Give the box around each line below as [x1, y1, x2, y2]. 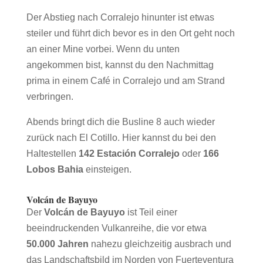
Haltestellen [26, 149, 79, 159]
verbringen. [26, 92, 73, 102]
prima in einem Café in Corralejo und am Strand [26, 76, 225, 86]
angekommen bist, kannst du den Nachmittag [26, 60, 214, 70]
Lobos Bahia [26, 164, 83, 174]
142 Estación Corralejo [78, 149, 180, 159]
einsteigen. [83, 164, 131, 174]
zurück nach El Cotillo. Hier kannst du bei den [26, 133, 216, 143]
